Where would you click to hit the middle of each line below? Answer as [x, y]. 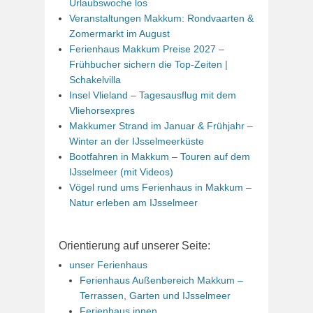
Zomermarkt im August [119, 33]
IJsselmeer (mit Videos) [121, 172]
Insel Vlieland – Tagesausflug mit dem [153, 95]
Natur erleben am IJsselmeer [133, 202]
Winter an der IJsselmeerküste [137, 141]
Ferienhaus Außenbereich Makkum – [161, 280]
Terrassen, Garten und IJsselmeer [155, 295]
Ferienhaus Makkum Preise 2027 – [147, 49]
